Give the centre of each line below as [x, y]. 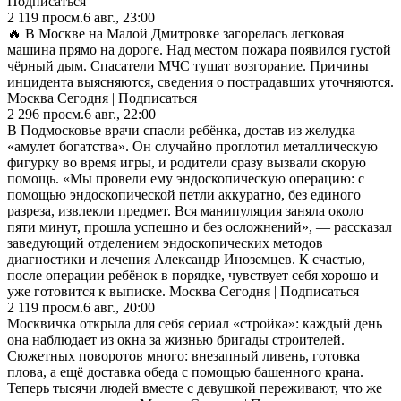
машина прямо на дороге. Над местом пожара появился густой [199, 49]
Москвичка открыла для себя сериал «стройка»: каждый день [195, 323]
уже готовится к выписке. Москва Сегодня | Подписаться [183, 291]
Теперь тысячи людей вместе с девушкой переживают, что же [195, 388]
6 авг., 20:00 [119, 307]
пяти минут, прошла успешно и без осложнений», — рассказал [200, 226]
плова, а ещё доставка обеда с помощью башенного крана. [185, 371]
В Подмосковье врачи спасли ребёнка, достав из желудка [181, 130]
